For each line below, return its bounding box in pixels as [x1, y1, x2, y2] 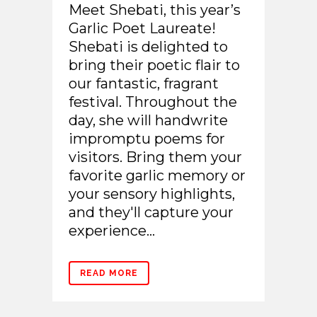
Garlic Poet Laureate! [69, 20, 216, 38]
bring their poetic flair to [69, 57, 240, 74]
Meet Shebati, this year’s [69, 1, 241, 19]
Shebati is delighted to [69, 38, 228, 56]
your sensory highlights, [69, 185, 235, 203]
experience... [69, 222, 155, 240]
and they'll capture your [69, 204, 234, 221]
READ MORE [80, 268, 138, 279]
